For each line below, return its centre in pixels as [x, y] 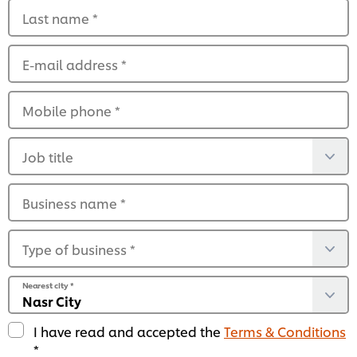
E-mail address [72, 65]
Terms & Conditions [285, 331]
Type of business [76, 249]
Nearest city [46, 286]
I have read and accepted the [129, 331]
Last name [57, 18]
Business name [71, 203]
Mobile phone [69, 111]
